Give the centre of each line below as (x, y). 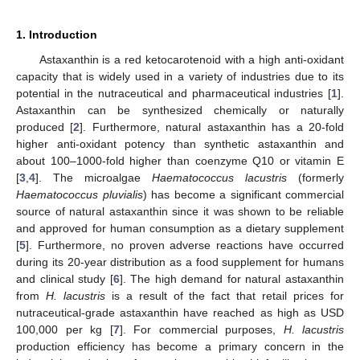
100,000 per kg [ (65, 329)
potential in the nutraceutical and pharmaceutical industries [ (174, 93)
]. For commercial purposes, (201, 329)
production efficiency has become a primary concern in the (180, 346)
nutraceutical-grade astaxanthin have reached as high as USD (180, 312)
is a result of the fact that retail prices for (225, 295)
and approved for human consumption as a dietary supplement (180, 228)
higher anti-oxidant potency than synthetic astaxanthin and (180, 143)
